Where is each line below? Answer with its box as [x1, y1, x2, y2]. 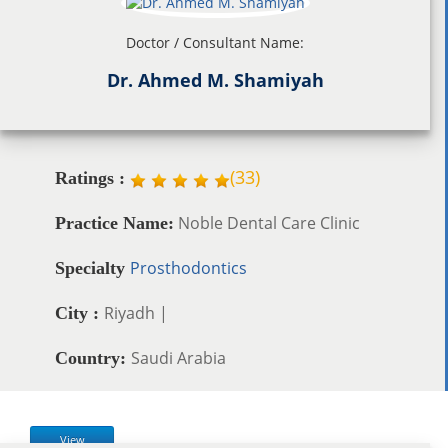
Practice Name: [55, 212, 174, 233]
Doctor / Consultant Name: [126, 32, 304, 52]
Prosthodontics [130, 256, 247, 279]
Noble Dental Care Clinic [174, 211, 360, 234]
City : [55, 302, 104, 323]
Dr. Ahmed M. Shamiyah [106, 67, 324, 92]
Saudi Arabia [131, 346, 226, 369]
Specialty [55, 257, 130, 278]
